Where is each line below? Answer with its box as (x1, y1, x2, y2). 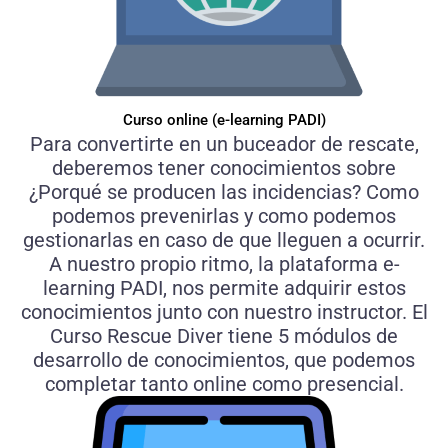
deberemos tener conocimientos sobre (52, 156, 396, 181)
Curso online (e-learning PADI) (122, 111, 326, 130)
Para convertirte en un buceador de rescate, (29, 132, 419, 157)
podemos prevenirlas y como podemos (52, 204, 396, 229)
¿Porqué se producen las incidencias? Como (29, 180, 419, 205)
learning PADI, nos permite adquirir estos (42, 276, 406, 301)
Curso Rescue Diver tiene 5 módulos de (50, 324, 398, 349)
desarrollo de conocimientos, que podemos (33, 348, 415, 373)
